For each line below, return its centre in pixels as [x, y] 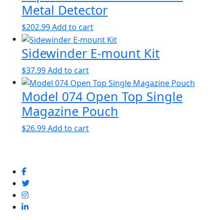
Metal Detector [65, 10]
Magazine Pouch [70, 111]
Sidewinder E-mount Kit [91, 53]
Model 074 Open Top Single [102, 96]
